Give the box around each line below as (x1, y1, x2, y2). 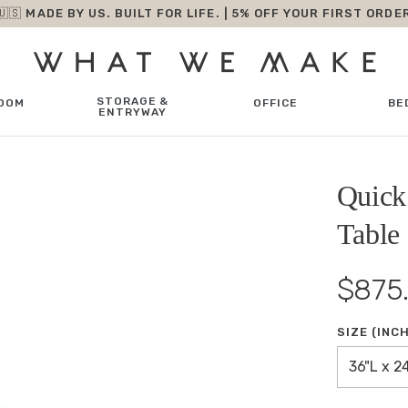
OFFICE (252, 97, 298, 109)
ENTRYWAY (98, 106, 167, 118)
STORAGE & (96, 95, 169, 107)
